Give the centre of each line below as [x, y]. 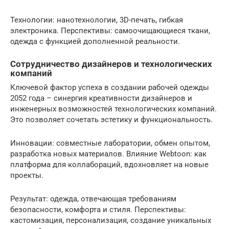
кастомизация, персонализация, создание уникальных [111, 221]
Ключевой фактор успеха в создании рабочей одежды [110, 88]
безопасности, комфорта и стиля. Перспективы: [98, 210]
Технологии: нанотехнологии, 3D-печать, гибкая [97, 20]
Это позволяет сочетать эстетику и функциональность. [111, 120]
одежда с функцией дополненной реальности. [95, 41]
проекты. [27, 176]
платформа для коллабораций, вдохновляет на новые [109, 165]
